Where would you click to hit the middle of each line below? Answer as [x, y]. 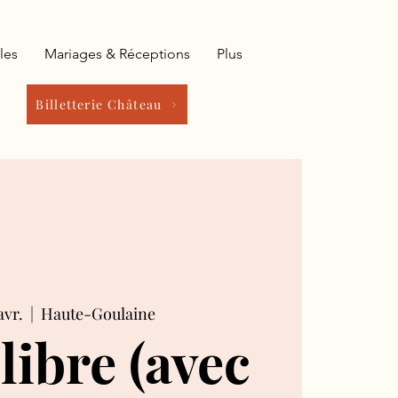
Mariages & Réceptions [117, 54]
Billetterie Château [99, 104]
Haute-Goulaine [98, 313]
